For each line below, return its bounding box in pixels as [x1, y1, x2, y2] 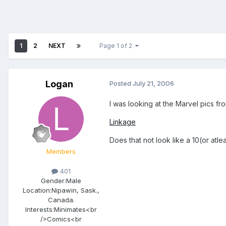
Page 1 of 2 [99, 42, 135, 50]
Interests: [25, 205, 54, 214]
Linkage [109, 118, 136, 127]
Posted [109, 79, 133, 88]
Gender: [41, 177, 66, 185]
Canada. [47, 196, 75, 204]
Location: [23, 186, 51, 195]
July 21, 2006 [133, 79, 174, 88]
